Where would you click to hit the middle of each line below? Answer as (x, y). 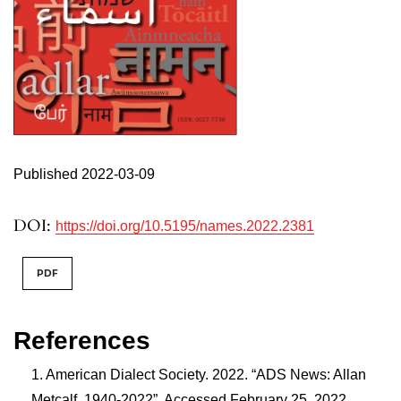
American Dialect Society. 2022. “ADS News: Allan (206, 375)
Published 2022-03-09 (84, 175)
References (82, 341)
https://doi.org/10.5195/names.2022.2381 (185, 226)
